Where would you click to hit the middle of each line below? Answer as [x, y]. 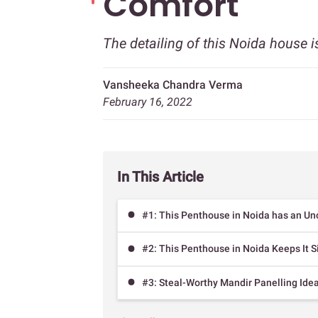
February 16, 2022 [148, 102]
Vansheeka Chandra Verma [173, 85]
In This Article [160, 177]
